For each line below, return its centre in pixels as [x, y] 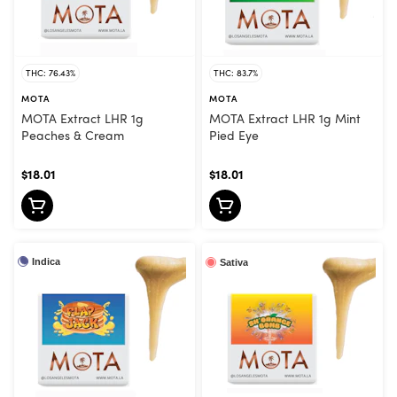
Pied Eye [234, 135]
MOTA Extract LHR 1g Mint [285, 118]
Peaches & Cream [73, 135]
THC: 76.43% [51, 73]
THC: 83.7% [236, 73]
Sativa [234, 262]
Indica [46, 261]
